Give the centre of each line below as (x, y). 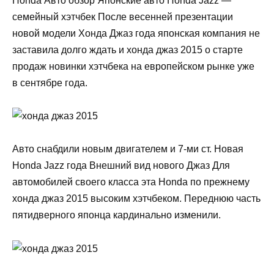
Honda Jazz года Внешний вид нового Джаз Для (121, 166)
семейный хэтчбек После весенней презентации (123, 17)
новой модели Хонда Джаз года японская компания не (136, 33)
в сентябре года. (50, 83)
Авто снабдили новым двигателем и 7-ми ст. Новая (128, 149)
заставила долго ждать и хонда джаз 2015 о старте (128, 50)
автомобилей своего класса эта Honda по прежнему (131, 182)
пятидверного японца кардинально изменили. (117, 215)
